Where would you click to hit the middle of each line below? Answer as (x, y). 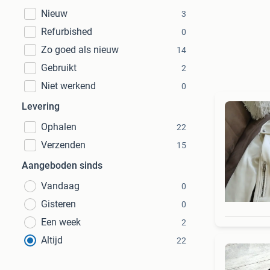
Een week (61, 222)
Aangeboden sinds (62, 165)
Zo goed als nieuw (80, 50)
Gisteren (58, 204)
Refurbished (67, 32)
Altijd (52, 240)
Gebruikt (59, 68)
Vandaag (60, 186)
